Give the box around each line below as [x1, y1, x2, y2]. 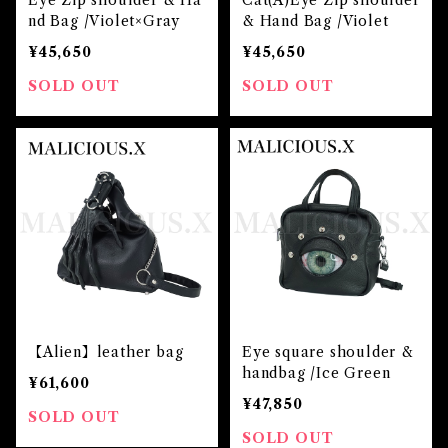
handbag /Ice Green [242, 364, 391, 382]
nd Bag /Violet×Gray [28, 12, 181, 30]
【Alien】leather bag [28, 343, 184, 361]
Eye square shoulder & [242, 343, 414, 361]
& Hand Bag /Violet [242, 12, 389, 30]
